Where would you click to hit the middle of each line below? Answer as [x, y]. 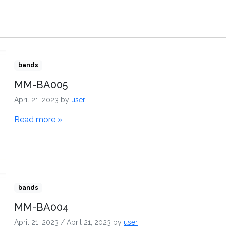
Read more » [38, 120]
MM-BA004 [42, 207]
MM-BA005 [41, 85]
